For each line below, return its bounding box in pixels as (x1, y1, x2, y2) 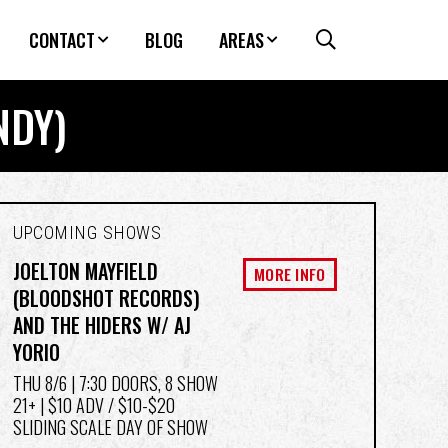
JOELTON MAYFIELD (12, 255, 158, 286)
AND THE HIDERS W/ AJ (12, 309, 191, 340)
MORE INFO (253, 261, 326, 286)
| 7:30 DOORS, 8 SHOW (66, 369, 218, 396)
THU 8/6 (12, 369, 67, 396)
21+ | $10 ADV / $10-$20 (12, 391, 175, 418)
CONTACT (29, 27, 95, 53)
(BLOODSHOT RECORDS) (12, 282, 200, 313)
